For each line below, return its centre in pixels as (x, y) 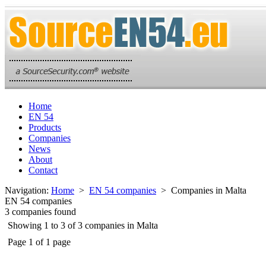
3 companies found (40, 212)
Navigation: (28, 190)
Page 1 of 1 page (39, 242)
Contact (43, 170)
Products (45, 127)
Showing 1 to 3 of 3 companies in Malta (83, 225)
